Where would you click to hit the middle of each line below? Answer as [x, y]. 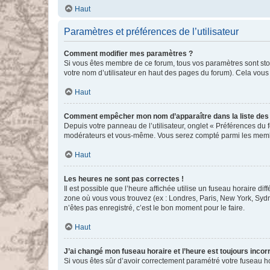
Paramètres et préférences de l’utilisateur [151, 32]
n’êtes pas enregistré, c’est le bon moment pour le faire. [154, 208]
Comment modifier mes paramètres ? [128, 54]
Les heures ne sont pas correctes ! [124, 179]
